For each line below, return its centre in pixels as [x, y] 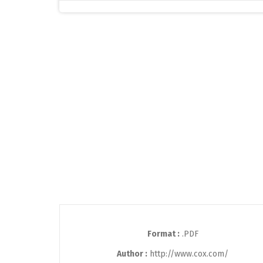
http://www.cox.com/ [188, 254]
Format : [163, 234]
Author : [132, 254]
